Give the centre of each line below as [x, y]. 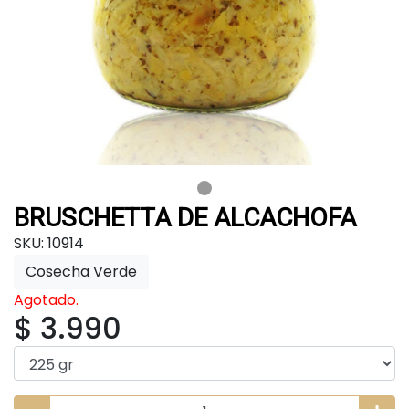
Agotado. [46, 299]
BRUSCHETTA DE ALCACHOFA [185, 217]
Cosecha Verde [81, 271]
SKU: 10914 [49, 243]
